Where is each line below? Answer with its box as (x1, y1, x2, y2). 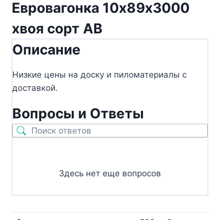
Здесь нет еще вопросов (59, 168, 161, 179)
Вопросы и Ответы (12, 105, 144, 122)
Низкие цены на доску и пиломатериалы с (12, 70, 187, 80)
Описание (12, 41, 81, 58)
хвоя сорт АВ (12, 20, 103, 37)
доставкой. (12, 83, 58, 93)
